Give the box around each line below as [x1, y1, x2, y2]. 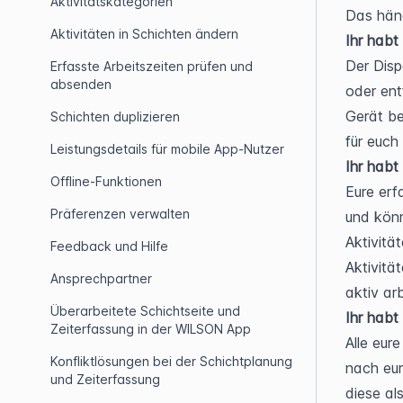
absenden [50, 76, 112, 92]
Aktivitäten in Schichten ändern [50, 26, 238, 41]
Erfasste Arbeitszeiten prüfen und [50, 58, 253, 74]
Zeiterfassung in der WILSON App [50, 321, 251, 336]
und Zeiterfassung [50, 372, 160, 387]
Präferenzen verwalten [50, 206, 190, 221]
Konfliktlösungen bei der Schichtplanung [50, 354, 292, 369]
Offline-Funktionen [50, 174, 162, 189]
